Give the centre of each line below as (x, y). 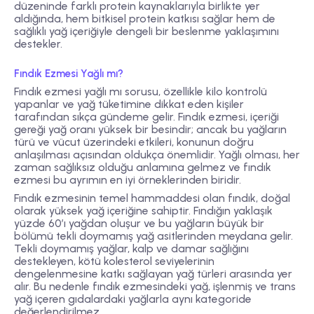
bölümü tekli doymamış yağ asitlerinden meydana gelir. (153, 236)
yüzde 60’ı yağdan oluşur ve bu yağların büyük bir (139, 224)
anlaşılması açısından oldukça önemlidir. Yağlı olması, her (157, 154)
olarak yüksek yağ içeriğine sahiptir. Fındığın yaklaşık (143, 211)
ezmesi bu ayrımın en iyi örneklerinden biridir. (128, 179)
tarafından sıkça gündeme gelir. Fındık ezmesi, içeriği (146, 116)
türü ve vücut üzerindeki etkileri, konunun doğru (134, 142)
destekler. (38, 43)
